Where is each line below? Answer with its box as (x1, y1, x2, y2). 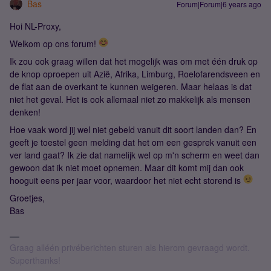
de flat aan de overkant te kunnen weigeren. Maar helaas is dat (10, 80, 252, 93)
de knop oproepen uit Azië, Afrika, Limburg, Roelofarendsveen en (10, 68, 260, 80)
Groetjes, (10, 192, 45, 204)
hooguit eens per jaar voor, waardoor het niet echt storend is (10, 174, 243, 186)
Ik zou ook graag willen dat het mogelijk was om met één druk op (10, 55, 258, 67)
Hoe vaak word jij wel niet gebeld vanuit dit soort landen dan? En (10, 123, 256, 135)
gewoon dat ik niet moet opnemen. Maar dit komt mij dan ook (10, 162, 244, 174)
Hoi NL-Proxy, (10, 20, 64, 32)
